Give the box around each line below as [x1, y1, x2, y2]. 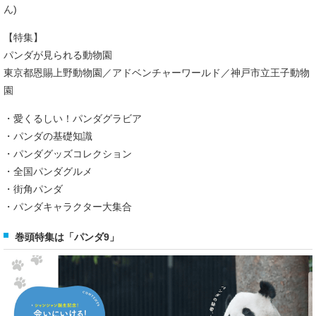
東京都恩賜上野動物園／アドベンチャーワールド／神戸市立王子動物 [4, 67, 310, 79]
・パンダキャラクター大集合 [4, 201, 132, 213]
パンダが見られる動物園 [4, 49, 112, 61]
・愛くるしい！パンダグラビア [4, 113, 142, 125]
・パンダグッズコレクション [4, 148, 132, 160]
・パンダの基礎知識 [4, 130, 92, 142]
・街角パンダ [4, 183, 63, 195]
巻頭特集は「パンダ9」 [15, 231, 119, 243]
